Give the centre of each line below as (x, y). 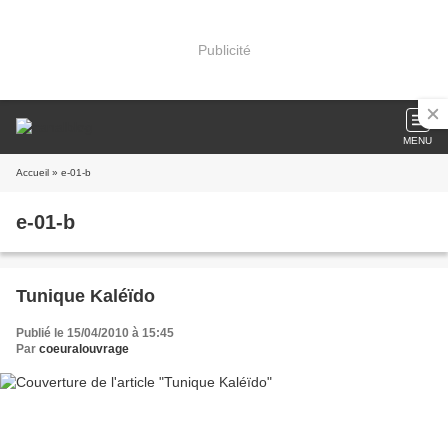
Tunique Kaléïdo (85, 296)
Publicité (224, 49)
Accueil (32, 172)
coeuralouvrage (84, 349)
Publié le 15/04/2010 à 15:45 (95, 333)
